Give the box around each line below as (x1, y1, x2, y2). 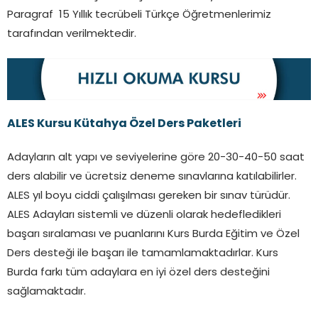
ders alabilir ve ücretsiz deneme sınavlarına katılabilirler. (7, 172, 297, 183)
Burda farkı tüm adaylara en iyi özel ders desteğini (7, 268, 270, 279)
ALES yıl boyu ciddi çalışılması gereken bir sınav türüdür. (7, 191, 290, 202)
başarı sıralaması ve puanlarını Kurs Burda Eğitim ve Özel (7, 229, 300, 241)
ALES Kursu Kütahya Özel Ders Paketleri (7, 119, 241, 131)
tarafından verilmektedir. (7, 28, 136, 40)
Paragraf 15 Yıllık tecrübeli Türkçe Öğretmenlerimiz (7, 9, 271, 21)
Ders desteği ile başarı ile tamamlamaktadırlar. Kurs (7, 248, 278, 260)
